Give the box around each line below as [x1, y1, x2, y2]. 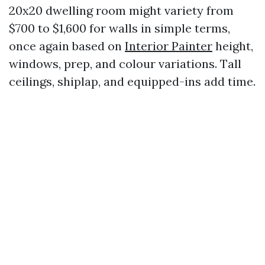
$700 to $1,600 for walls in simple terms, [9, 21, 230, 35]
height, [212, 38, 253, 53]
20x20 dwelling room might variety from [9, 3, 234, 18]
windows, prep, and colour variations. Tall [9, 56, 241, 71]
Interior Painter [125, 38, 212, 53]
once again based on [9, 38, 125, 53]
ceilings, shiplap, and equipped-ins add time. [9, 74, 256, 89]
